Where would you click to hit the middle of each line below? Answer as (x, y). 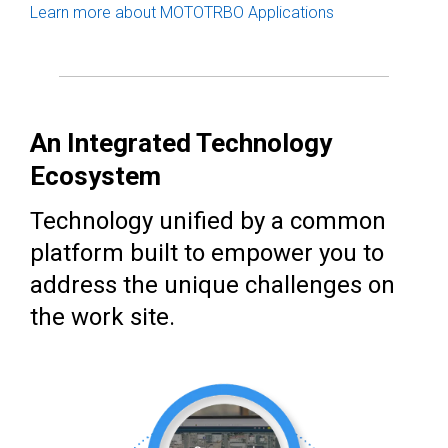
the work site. (102, 317)
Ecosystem (95, 176)
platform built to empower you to (207, 253)
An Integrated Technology (181, 143)
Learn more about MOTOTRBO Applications (182, 13)
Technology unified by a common (208, 221)
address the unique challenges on (212, 285)
